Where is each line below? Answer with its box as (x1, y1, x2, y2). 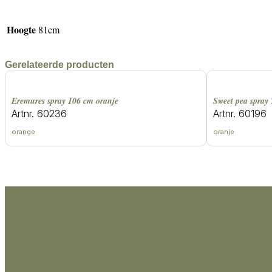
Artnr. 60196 (213, 107, 267, 120)
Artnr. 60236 (12, 107, 67, 120)
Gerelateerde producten (5, 59, 114, 70)
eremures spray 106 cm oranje (17, 94, 118, 107)
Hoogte (7, 22, 36, 36)
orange (12, 127, 35, 136)
